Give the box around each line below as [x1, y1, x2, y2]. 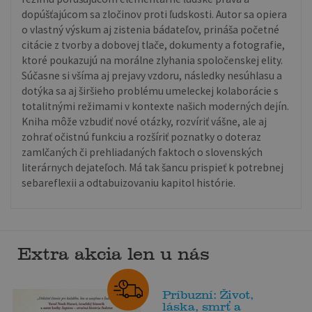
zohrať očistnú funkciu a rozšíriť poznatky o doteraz [22, 130, 262, 143]
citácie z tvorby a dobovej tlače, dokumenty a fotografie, [22, 38, 286, 52]
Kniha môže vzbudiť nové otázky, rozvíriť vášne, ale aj [22, 114, 267, 128]
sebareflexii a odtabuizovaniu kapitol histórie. [22, 175, 236, 189]
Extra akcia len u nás [17, 243, 210, 264]
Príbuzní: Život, [162, 288, 254, 302]
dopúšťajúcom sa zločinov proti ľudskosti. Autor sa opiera [22, 7, 288, 21]
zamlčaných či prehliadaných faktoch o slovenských [22, 145, 263, 159]
